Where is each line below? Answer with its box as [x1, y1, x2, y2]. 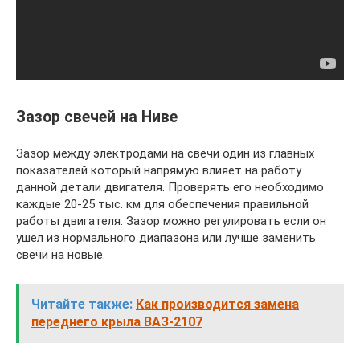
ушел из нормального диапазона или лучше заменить [16, 230, 316, 245]
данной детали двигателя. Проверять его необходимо [16, 179, 324, 194]
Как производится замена [136, 296, 299, 312]
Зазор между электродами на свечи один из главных [16, 145, 314, 161]
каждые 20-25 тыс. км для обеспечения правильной [16, 196, 309, 211]
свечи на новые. [16, 247, 105, 262]
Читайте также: [31, 296, 133, 312]
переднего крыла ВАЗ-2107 [31, 313, 202, 329]
